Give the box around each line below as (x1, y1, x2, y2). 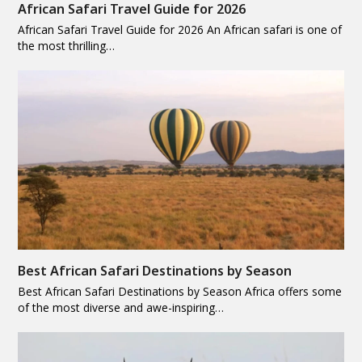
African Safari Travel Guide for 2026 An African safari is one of (18, 21, 343, 37)
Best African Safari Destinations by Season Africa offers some (18, 283, 343, 299)
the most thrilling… (18, 37, 116, 53)
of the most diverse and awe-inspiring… (18, 299, 225, 315)
